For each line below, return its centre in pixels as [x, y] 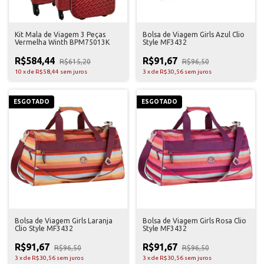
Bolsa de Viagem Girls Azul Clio [193, 34]
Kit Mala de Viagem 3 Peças [60, 34]
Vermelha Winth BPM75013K [62, 42]
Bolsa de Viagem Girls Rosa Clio [194, 220]
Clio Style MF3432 [44, 228]
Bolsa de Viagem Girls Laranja [64, 220]
